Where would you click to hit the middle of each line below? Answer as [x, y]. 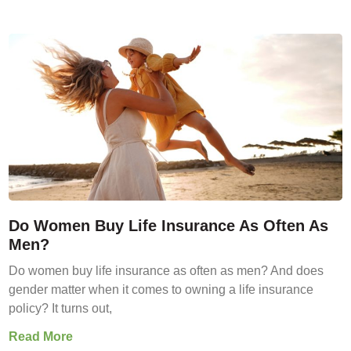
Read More [41, 336]
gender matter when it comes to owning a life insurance [161, 289]
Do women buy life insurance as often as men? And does [166, 270]
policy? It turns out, [60, 308]
